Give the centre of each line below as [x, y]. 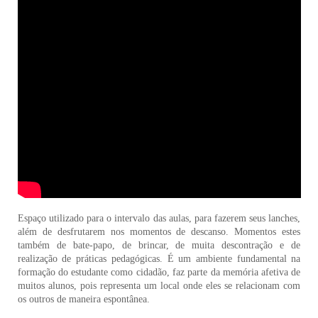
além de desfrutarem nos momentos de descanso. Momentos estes [159, 232]
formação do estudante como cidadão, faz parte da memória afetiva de [159, 273]
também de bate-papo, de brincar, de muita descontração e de [159, 246]
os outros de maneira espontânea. [83, 300]
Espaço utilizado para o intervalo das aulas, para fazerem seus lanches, [159, 219]
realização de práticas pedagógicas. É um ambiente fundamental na [159, 259]
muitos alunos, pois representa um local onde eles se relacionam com [159, 286]
